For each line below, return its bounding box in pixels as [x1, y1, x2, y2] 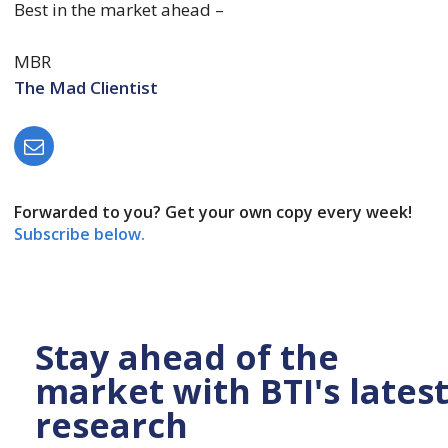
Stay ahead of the [34, 333, 339, 380]
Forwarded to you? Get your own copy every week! [13, 201, 412, 224]
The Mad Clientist [13, 75, 158, 99]
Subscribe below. [13, 223, 149, 246]
